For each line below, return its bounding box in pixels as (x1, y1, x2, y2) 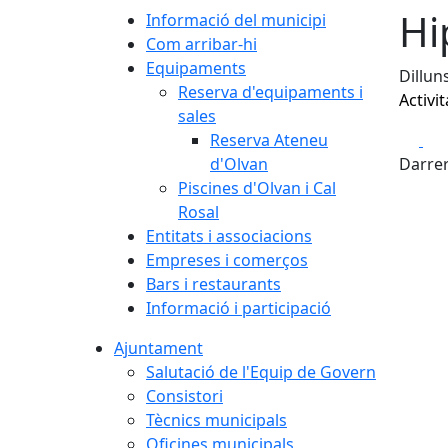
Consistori (146, 384, 223, 407)
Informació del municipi (146, 8, 326, 31)
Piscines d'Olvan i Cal (178, 176, 336, 199)
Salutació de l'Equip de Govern (146, 360, 376, 383)
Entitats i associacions (146, 224, 312, 247)
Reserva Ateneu (210, 128, 328, 151)
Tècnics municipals (146, 408, 287, 431)
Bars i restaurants (146, 272, 281, 295)
